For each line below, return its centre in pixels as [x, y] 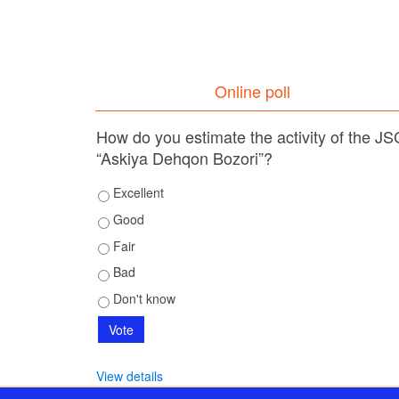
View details [130, 376]
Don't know [142, 299]
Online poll [253, 91]
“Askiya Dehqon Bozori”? [184, 158]
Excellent [137, 192]
